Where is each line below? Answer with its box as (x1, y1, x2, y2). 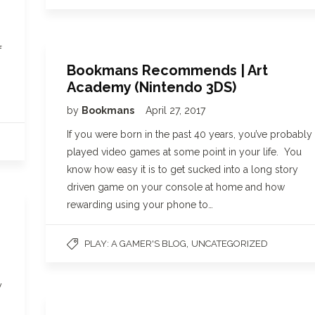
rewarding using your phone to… (67, 199, 213, 210)
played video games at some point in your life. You (67, 146, 302, 157)
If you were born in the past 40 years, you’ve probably (67, 129, 312, 140)
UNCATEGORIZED (191, 238, 268, 249)
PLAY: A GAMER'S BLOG (84, 238, 186, 249)
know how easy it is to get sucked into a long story (67, 164, 298, 175)
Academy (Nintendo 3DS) (67, 79, 236, 96)
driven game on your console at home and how (67, 181, 285, 193)
